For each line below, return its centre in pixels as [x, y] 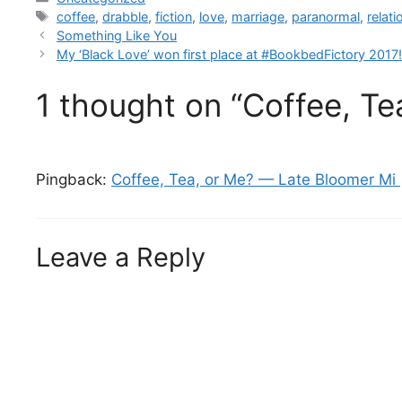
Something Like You [117, 35]
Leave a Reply [121, 257]
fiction [174, 16]
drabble [126, 16]
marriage [258, 16]
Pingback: [74, 180]
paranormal [326, 16]
